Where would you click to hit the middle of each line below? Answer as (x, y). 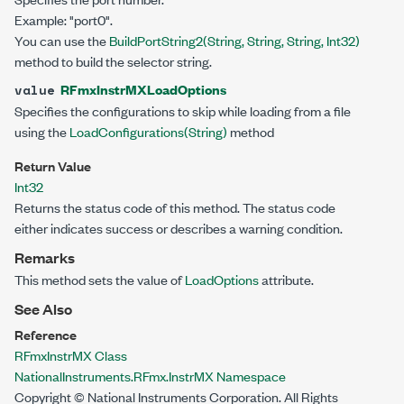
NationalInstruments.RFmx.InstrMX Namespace (150, 376)
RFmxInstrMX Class (71, 355)
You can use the (62, 40)
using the (42, 131)
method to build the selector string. (113, 61)
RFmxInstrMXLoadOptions (143, 89)
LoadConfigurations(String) (148, 131)
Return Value (53, 165)
